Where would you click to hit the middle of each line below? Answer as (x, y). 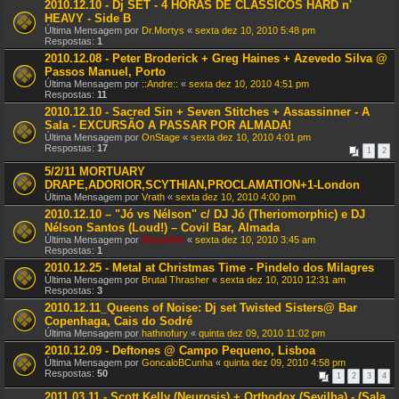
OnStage (161, 137)
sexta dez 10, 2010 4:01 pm (251, 137)
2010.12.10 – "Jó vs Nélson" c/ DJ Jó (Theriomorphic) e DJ (205, 214)
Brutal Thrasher (175, 280)
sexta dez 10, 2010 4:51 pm (249, 84)
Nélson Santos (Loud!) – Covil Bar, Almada (162, 228)
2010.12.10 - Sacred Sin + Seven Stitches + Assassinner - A (207, 112)
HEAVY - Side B (88, 18)
